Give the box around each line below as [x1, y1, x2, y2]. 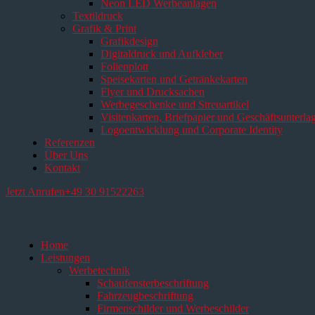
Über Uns [44, 149, 88, 161]
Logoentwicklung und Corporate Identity [101, 124, 283, 136]
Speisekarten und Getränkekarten [101, 73, 247, 85]
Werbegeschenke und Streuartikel [101, 98, 249, 110]
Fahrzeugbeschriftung [97, 290, 193, 302]
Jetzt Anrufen [6, 186, 65, 198]
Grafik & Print [72, 22, 136, 34]
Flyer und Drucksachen [101, 86, 205, 98]
